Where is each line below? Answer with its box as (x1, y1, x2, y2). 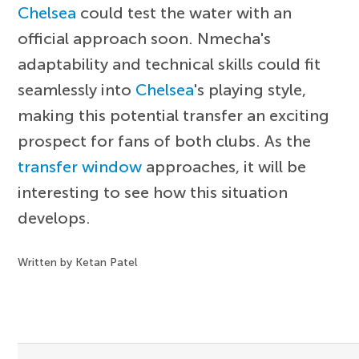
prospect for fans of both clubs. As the (18, 131, 312, 151)
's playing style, (194, 79, 307, 99)
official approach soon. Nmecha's (18, 28, 272, 48)
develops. (18, 208, 91, 228)
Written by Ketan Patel (18, 255, 138, 269)
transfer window (18, 156, 143, 176)
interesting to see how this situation (18, 182, 288, 202)
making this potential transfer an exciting (18, 105, 330, 125)
